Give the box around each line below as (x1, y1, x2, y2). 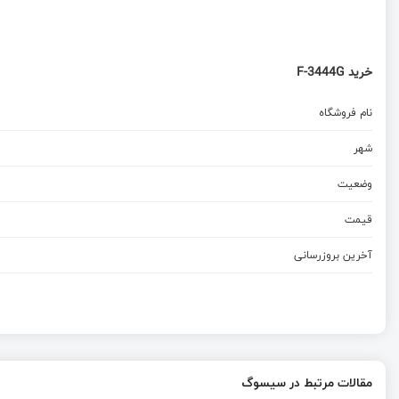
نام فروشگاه (319, 103, 372, 122)
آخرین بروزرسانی (294, 246, 372, 265)
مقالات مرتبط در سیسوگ (241, 372, 372, 394)
